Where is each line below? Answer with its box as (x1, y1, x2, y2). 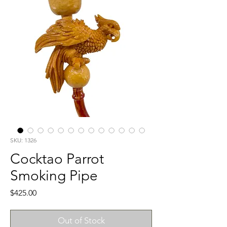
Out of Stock (57, 215, 105, 226)
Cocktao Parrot (10, 150, 104, 168)
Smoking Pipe (10, 167, 98, 184)
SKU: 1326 (10, 136, 36, 144)
